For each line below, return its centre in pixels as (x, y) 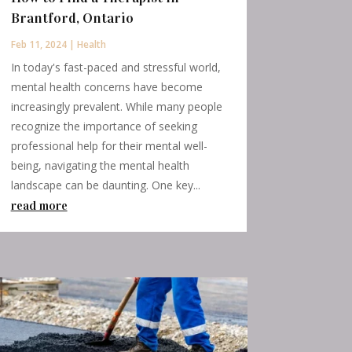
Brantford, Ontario (72, 18)
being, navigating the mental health (100, 165)
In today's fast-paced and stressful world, (115, 67)
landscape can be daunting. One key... (105, 185)
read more (39, 205)
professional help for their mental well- (109, 145)
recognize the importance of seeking (104, 126)
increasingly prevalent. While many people (116, 106)
